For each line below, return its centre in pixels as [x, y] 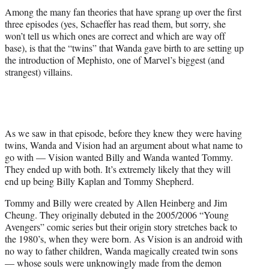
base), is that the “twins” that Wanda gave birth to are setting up [124, 48]
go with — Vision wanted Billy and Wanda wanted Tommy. [119, 157]
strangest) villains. [39, 72]
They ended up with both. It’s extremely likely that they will [118, 169]
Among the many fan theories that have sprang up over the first [123, 12]
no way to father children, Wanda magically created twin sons [121, 251]
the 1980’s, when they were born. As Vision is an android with [124, 239]
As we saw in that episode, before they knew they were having [123, 133]
